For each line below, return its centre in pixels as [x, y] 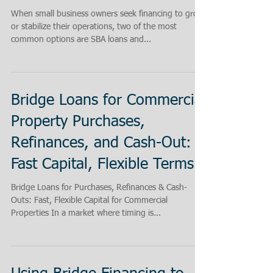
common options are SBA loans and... [140, 40]
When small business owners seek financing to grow [108, 14]
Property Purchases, [78, 122]
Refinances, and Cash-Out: [101, 144]
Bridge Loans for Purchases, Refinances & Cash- [99, 188]
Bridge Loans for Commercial [108, 101]
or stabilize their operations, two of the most [94, 27]
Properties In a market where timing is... [86, 213]
